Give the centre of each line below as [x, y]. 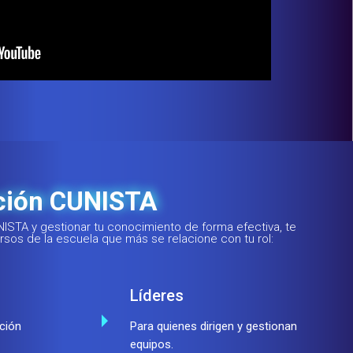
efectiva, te [266, 227]
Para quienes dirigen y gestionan [214, 327]
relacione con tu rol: [221, 239]
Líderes [157, 296]
